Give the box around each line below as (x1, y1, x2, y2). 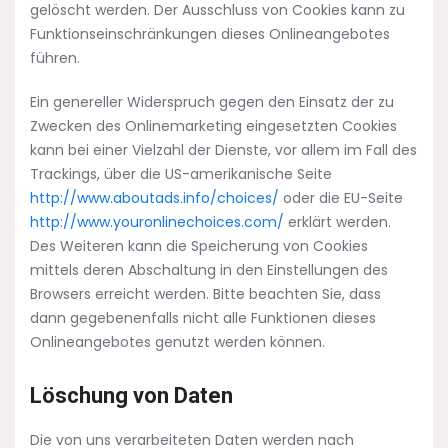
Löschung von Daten (30, 383, 233, 408)
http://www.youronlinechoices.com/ (30, 212, 284, 232)
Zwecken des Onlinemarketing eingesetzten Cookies (30, 116, 397, 136)
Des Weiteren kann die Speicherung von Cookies (30, 236, 368, 256)
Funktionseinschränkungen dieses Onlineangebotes (30, 24, 390, 44)
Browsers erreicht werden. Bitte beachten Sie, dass (30, 284, 381, 304)
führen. (30, 48, 80, 68)
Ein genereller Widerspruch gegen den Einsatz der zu (30, 92, 394, 112)
